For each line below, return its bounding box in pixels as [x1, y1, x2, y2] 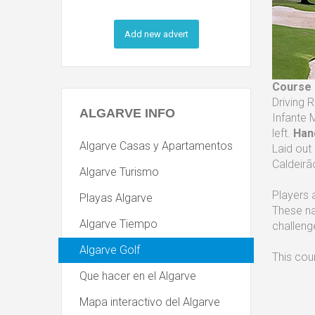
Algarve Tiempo [79, 217, 157, 231]
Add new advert [124, 29, 188, 39]
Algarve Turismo [79, 165, 159, 179]
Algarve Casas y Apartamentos [79, 139, 233, 153]
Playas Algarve [79, 191, 153, 205]
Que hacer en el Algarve [79, 269, 196, 283]
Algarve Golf [79, 243, 140, 257]
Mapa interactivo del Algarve [79, 295, 220, 309]
